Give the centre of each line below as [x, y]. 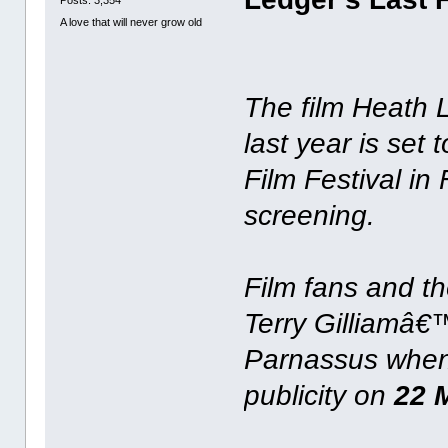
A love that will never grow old [131, 21]
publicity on [319, 395]
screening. [310, 215]
